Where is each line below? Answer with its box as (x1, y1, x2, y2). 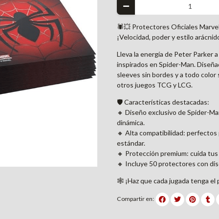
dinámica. (117, 118, 145, 127)
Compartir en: (117, 195, 154, 203)
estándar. (117, 138, 145, 147)
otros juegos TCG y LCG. (117, 80, 193, 89)
